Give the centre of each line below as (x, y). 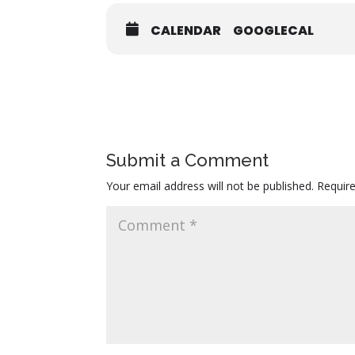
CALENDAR (186, 31)
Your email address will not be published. (210, 186)
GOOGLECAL (274, 31)
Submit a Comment (188, 160)
